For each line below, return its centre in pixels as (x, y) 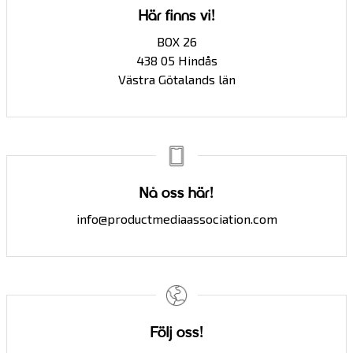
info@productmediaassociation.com (176, 219)
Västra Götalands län (176, 79)
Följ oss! (176, 333)
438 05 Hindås (176, 60)
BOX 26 (176, 41)
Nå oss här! (176, 194)
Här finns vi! (176, 17)
